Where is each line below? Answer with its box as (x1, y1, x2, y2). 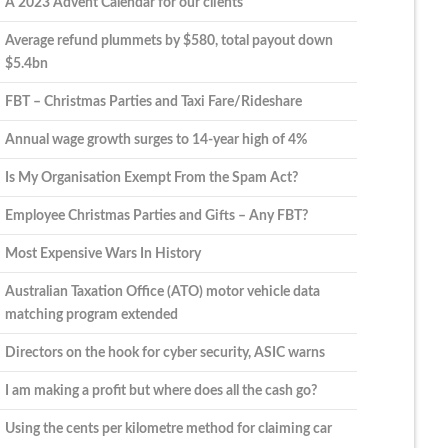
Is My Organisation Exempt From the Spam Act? (4, 170, 298, 186)
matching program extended (4, 307, 178, 323)
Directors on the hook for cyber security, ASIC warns (4, 345, 325, 361)
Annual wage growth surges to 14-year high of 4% (4, 132, 307, 148)
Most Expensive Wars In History (4, 246, 201, 262)
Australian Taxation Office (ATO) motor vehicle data (4, 284, 320, 300)
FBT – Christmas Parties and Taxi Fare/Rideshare (4, 94, 302, 110)
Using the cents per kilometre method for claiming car (4, 421, 332, 437)
